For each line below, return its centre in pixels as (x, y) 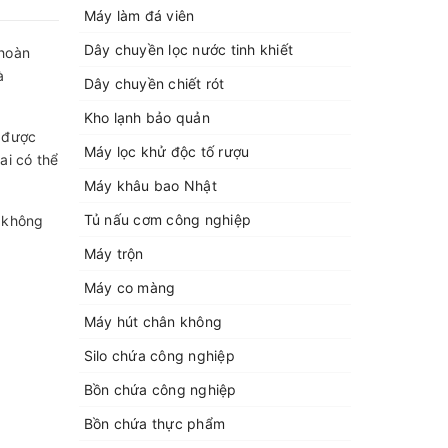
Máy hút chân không (152, 321)
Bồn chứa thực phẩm (154, 423)
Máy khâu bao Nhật (150, 185)
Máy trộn (113, 253)
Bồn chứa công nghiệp (160, 389)
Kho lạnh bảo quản (146, 117)
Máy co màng (129, 287)
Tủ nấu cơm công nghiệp (167, 219)
